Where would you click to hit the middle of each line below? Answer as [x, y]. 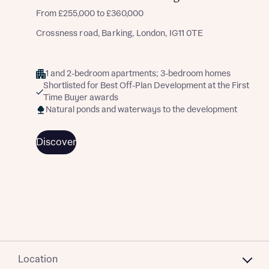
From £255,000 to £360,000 [90, 14]
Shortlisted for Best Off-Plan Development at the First [146, 86]
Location [38, 259]
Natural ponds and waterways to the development [141, 110]
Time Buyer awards [81, 98]
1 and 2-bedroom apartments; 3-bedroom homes [138, 74]
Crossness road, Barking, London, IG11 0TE [119, 34]
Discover [56, 142]
